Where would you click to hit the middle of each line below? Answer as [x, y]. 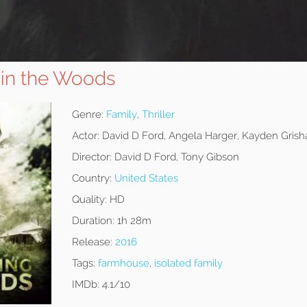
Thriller [158, 115]
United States [146, 179]
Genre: [87, 115]
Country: [91, 179]
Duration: [93, 221]
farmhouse [123, 263]
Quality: [89, 200]
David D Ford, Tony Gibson [175, 157]
